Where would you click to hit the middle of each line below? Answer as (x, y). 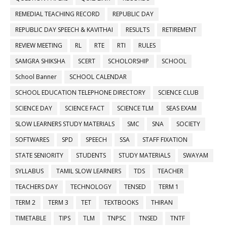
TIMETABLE (31, 218)
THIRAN (162, 202)
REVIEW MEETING (39, 45)
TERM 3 (58, 202)
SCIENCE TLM (135, 108)
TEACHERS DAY (36, 186)
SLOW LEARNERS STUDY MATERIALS (65, 124)
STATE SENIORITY (39, 155)
